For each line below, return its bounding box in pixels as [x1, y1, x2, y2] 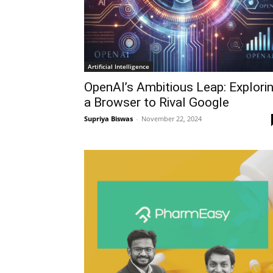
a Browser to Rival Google [84, 95, 229, 110]
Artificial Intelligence [88, 62, 149, 71]
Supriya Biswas [84, 114, 133, 123]
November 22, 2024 [141, 114, 202, 123]
